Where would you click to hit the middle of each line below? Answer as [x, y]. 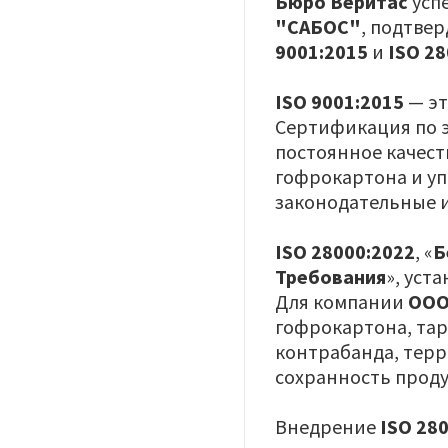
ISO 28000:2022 [345, 252]
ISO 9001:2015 [340, 102]
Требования [331, 277]
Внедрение [328, 427]
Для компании [342, 302]
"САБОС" [318, 27]
